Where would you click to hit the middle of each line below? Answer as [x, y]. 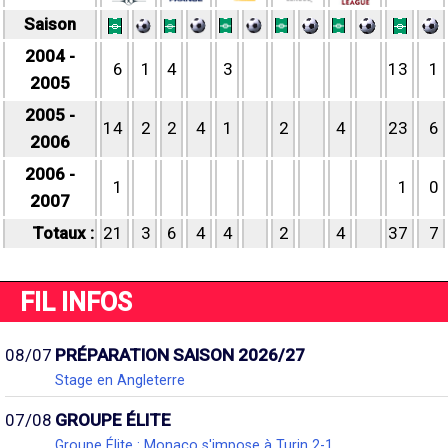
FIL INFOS [76, 302]
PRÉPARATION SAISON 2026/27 [180, 355]
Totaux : [63, 233]
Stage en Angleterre [120, 380]
